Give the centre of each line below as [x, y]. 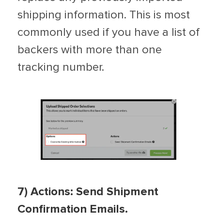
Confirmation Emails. [73, 209]
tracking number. [61, 68]
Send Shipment [117, 192]
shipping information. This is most [104, 15]
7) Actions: [45, 192]
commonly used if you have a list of [108, 33]
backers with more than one [90, 50]
